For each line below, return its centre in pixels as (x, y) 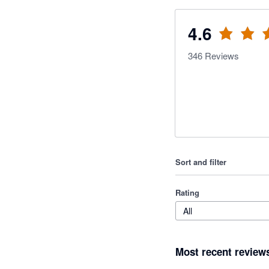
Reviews (221, 56)
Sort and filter (201, 162)
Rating (187, 192)
